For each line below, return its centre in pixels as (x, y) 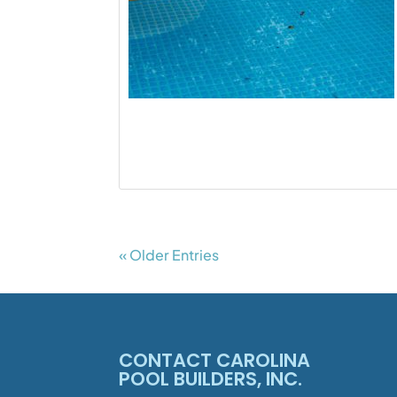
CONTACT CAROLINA (215, 360)
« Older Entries (169, 255)
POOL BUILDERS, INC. (211, 378)
